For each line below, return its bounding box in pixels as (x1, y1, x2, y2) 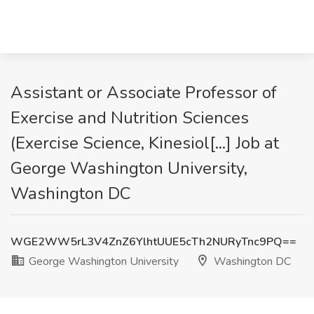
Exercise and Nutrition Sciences (11, 107, 249, 129)
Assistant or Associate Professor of (11, 81, 277, 104)
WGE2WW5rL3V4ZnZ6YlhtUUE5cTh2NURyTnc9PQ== (11, 234, 296, 250)
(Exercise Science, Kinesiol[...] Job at (11, 132, 279, 154)
